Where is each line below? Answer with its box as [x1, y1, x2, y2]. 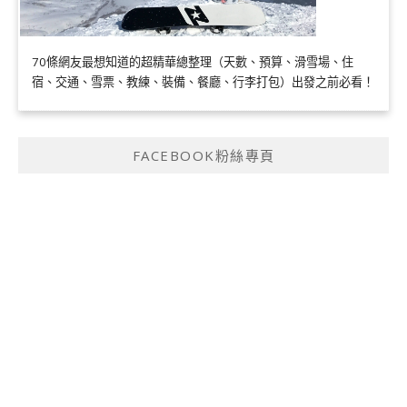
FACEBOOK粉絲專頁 [132, 145, 275, 164]
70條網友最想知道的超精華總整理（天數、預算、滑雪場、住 [32, 54, 353, 71]
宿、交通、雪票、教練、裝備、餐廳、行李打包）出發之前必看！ [32, 74, 374, 91]
